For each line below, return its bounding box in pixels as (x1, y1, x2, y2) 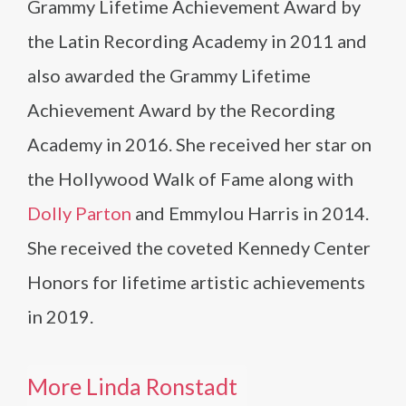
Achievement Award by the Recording (27, 99, 335, 121)
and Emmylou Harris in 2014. (131, 202, 369, 224)
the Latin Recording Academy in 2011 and (27, 30, 367, 52)
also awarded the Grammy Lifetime (27, 64, 311, 86)
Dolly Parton (27, 202, 131, 224)
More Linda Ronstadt (27, 372, 237, 400)
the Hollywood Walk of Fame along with (27, 168, 353, 189)
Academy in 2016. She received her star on (27, 133, 372, 155)
